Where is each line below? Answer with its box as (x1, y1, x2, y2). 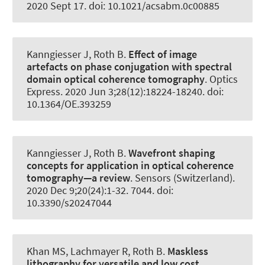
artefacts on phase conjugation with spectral (27, 60, 232, 74)
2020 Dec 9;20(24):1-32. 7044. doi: (27, 183, 173, 197)
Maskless (167, 244, 208, 258)
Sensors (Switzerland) (135, 170, 232, 185)
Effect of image (128, 47, 197, 62)
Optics (209, 72, 238, 86)
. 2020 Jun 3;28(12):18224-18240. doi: (60, 85, 224, 99)
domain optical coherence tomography (27, 72, 205, 86)
